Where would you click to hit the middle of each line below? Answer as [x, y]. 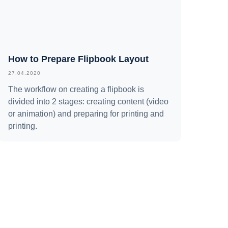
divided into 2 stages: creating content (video [88, 101]
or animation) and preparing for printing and [86, 113]
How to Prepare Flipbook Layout [78, 59]
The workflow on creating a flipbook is [76, 89]
